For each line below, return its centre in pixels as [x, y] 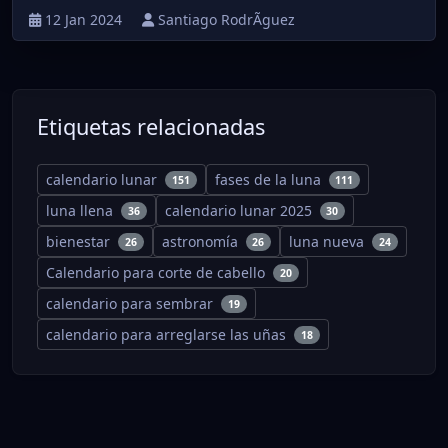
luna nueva [329, 242]
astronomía [201, 242]
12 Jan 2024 [85, 20]
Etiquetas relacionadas [151, 127]
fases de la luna [269, 180]
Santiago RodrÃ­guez [226, 20]
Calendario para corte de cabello [157, 273]
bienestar [80, 242]
